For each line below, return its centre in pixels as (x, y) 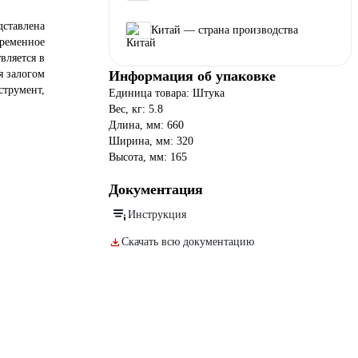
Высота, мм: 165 (148, 157)
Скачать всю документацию (188, 242)
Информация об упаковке (192, 76)
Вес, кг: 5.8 (136, 109)
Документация (156, 189)
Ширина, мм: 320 (151, 141)
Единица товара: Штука (167, 93)
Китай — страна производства (225, 30)
